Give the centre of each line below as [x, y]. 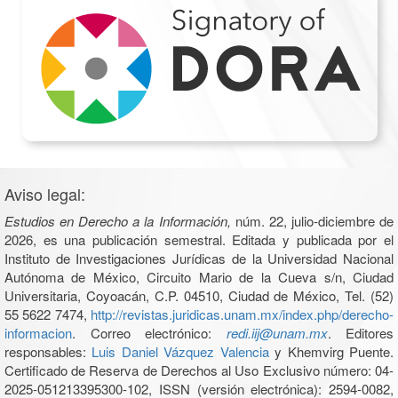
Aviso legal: [45, 193]
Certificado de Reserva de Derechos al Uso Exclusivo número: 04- [199, 370]
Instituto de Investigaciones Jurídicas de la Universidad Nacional [199, 258]
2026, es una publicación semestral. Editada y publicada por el [199, 239]
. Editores [360, 332]
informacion [38, 332]
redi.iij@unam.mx [277, 332]
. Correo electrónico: [149, 332]
